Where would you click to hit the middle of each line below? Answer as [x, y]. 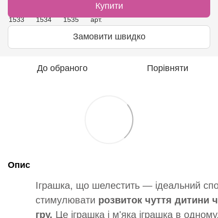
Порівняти [167, 68]
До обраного [62, 68]
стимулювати [67, 200]
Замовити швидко [109, 37]
